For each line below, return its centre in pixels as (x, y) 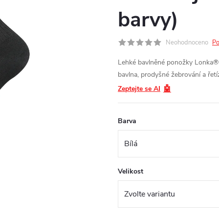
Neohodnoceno (187, 43)
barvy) (148, 20)
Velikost (131, 171)
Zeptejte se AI (139, 89)
